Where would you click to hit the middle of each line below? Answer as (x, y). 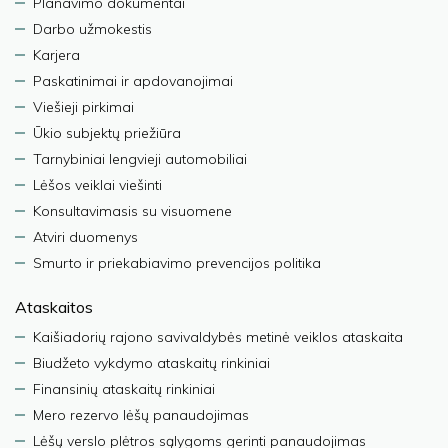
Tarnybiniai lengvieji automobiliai (140, 158)
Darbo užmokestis (92, 28)
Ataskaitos (54, 306)
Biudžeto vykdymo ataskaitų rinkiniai (151, 362)
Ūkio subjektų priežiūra (107, 132)
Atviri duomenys (85, 236)
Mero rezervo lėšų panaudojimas (141, 414)
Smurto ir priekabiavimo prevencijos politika (177, 262)
